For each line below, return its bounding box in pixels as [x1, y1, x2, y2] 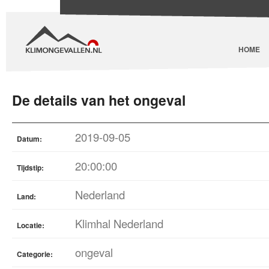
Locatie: [17, 220, 44, 231]
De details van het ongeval [12, 90, 186, 110]
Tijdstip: [17, 162, 44, 173]
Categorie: [17, 249, 53, 259]
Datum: [17, 133, 42, 144]
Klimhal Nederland [75, 216, 163, 231]
